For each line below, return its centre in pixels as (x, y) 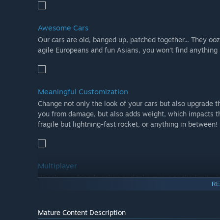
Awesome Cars (63, 28)
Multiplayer (57, 166)
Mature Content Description (82, 213)
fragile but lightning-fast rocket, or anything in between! (128, 124)
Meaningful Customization (83, 92)
